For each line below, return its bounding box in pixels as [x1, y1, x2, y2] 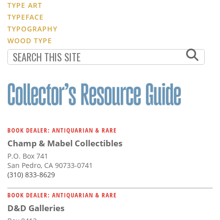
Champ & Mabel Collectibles [7, 137, 122, 149]
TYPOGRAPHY [7, 24, 57, 33]
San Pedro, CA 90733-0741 [7, 160, 93, 170]
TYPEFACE [7, 12, 44, 22]
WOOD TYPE [7, 35, 52, 45]
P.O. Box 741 [7, 151, 48, 161]
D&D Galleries [7, 202, 64, 214]
